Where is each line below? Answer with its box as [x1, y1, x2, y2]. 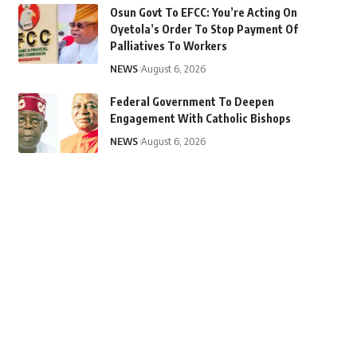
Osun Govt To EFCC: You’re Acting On [109, 5, 297, 19]
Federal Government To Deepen [109, 94, 274, 108]
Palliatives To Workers [109, 38, 227, 53]
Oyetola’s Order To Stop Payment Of [109, 22, 298, 36]
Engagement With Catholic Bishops [109, 111, 291, 125]
